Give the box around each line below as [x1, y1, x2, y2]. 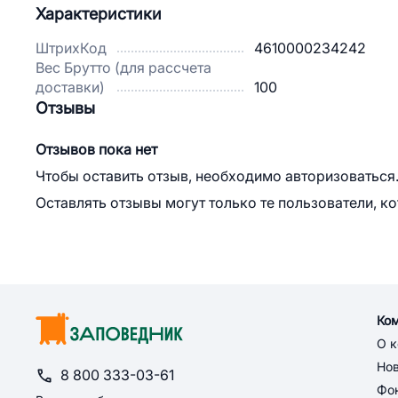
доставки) [36, 80, 105, 95]
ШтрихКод [36, 41, 107, 56]
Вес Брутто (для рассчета [36, 60, 211, 76]
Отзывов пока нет [36, 142, 157, 157]
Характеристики [36, 5, 162, 23]
